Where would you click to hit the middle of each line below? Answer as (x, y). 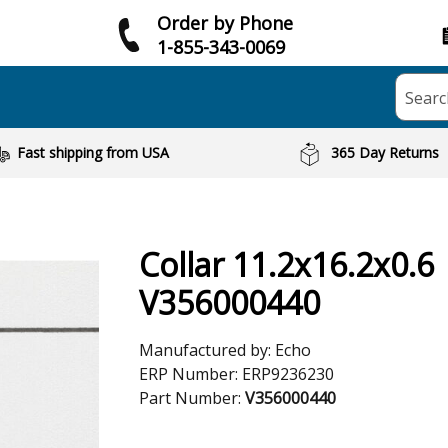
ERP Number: (190, 374)
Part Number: (192, 398)
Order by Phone (225, 22)
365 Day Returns (385, 152)
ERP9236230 (288, 374)
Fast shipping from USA (92, 152)
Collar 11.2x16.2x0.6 (286, 264)
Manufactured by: (207, 350)
